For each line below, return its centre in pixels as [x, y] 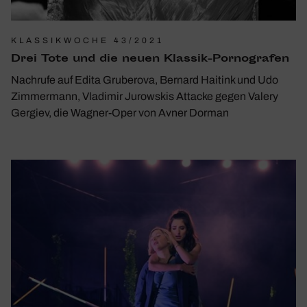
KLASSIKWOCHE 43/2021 [87, 40]
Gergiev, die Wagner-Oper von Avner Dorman [120, 112]
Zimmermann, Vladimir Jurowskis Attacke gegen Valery [145, 96]
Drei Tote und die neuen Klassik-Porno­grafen [150, 59]
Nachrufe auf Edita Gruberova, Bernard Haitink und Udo [145, 79]
